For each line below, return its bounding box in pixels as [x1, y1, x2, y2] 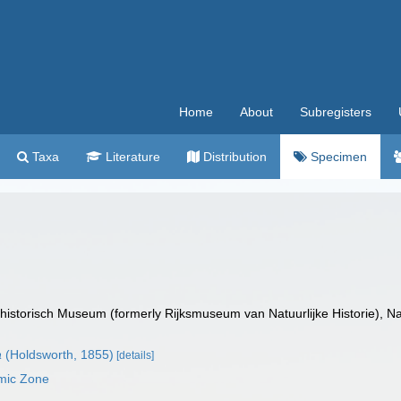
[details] [116, 349, 155, 362]
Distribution [200, 149, 267, 164]
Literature [102, 149, 160, 164]
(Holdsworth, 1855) [2, 347, 115, 362]
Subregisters [300, 105, 371, 119]
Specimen [307, 149, 367, 164]
